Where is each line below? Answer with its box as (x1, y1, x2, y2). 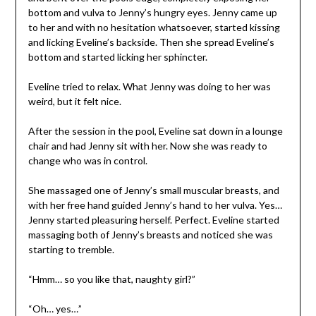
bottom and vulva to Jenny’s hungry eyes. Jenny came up (28, 6, 277, 18)
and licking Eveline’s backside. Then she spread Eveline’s (28, 35, 274, 48)
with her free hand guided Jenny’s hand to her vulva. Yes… (28, 198, 282, 211)
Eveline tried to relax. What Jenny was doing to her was (28, 80, 271, 92)
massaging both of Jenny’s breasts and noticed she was (28, 228, 273, 241)
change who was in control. (28, 154, 147, 166)
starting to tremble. (28, 243, 114, 255)
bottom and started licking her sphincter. (28, 50, 207, 63)
